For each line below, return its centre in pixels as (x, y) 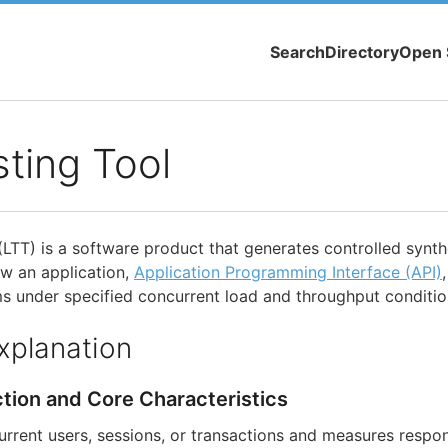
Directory (362, 52)
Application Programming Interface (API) (288, 272)
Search (297, 52)
